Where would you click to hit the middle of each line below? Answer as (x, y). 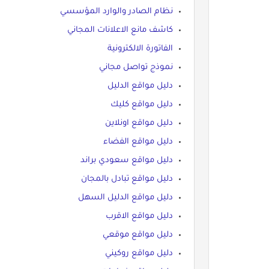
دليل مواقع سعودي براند (126, 160)
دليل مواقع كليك (141, 104)
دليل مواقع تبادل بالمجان (127, 179)
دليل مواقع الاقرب (139, 216)
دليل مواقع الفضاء (138, 142)
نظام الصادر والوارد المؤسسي (116, 11)
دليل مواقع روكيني (139, 253)
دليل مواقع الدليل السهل (125, 198)
